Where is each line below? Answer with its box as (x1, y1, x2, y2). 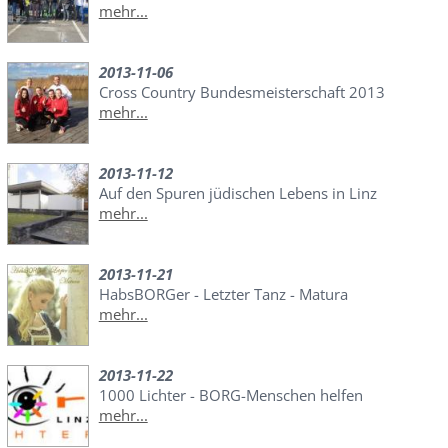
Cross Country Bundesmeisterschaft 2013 (98, 82, 385, 103)
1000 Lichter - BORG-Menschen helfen (98, 385, 363, 406)
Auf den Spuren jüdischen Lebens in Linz (98, 183, 377, 204)
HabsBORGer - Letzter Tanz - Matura (98, 284, 348, 305)
